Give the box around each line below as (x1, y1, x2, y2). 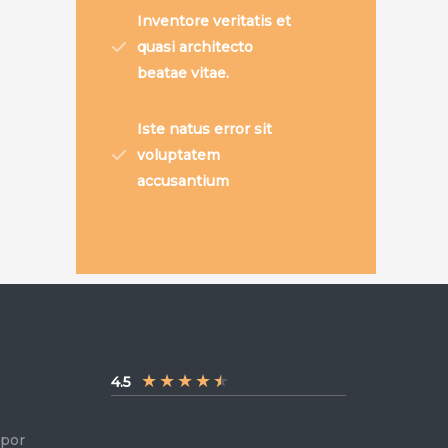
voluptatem (137, 145, 220, 164)
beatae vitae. (137, 63, 229, 82)
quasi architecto (137, 37, 253, 56)
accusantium (137, 171, 229, 190)
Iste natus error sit (137, 119, 272, 138)
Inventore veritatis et (137, 11, 291, 30)
